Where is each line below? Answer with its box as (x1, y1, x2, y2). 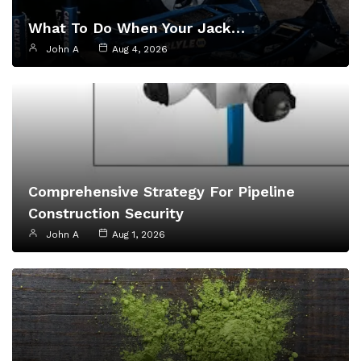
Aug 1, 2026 (112, 229, 165, 241)
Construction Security (28, 205, 184, 222)
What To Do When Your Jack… (28, 19, 245, 37)
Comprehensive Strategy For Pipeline (28, 183, 295, 201)
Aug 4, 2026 (112, 44, 168, 56)
